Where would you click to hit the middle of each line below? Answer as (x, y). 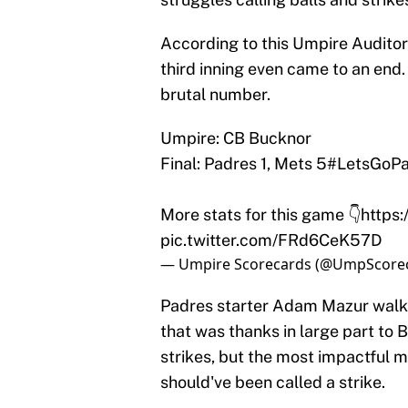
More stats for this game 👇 (260, 215)
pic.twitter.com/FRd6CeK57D (271, 240)
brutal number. (215, 95)
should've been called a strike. (273, 382)
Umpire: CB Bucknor (236, 138)
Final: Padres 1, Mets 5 (244, 164)
